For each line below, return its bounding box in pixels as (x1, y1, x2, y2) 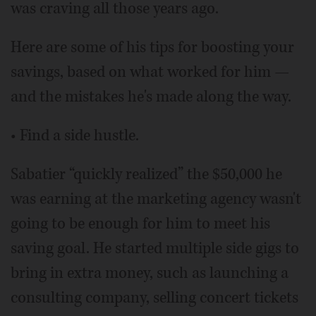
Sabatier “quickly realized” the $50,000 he (11, 163, 282, 185)
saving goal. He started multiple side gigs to (11, 237, 299, 259)
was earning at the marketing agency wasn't (11, 188, 301, 209)
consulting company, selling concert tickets (11, 286, 298, 308)
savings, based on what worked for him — (11, 61, 289, 83)
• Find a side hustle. (11, 124, 139, 146)
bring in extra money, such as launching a (11, 262, 288, 284)
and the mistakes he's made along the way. (11, 85, 291, 107)
